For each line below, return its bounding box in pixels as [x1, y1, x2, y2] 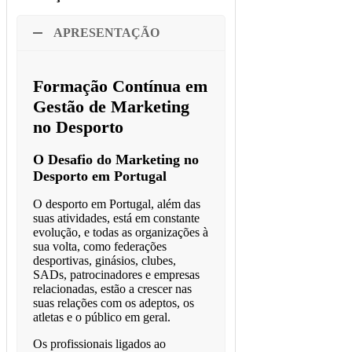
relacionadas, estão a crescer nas [32, 282, 192, 296]
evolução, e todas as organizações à [32, 225, 208, 240]
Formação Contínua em [32, 76, 207, 97]
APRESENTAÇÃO [53, 25, 159, 39]
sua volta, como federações [32, 240, 167, 254]
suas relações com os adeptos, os [32, 296, 194, 310]
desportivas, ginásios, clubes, [32, 254, 176, 268]
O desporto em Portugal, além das [32, 197, 200, 211]
